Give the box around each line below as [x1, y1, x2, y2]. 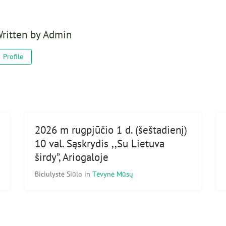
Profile [3, 51, 23, 61]
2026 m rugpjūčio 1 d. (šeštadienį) [35, 123, 187, 137]
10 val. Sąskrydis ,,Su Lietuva [35, 136, 164, 150]
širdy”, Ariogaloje [35, 150, 108, 164]
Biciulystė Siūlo [35, 168, 84, 179]
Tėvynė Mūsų [92, 168, 133, 179]
